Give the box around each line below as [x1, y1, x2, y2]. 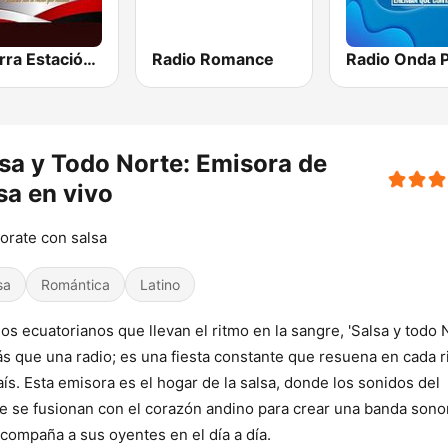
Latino [140, 276, 180, 294]
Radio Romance [152, 49, 275, 70]
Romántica [41, 276, 110, 294]
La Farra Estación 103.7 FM [83, 49, 96, 70]
